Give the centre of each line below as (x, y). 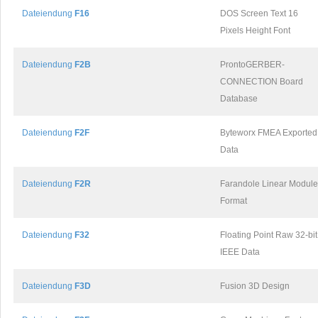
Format (234, 201)
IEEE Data (240, 252)
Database (239, 99)
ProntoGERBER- (252, 65)
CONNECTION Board (262, 82)
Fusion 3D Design (255, 286)
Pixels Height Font (255, 31)
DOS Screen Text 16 (259, 13)
